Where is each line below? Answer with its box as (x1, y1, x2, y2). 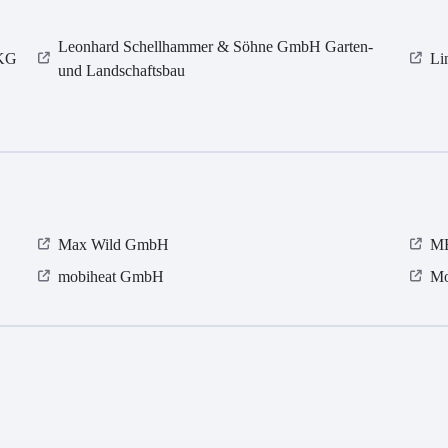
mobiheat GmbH (58, 268, 165, 286)
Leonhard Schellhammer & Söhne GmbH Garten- (58, 38, 374, 56)
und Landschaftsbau (58, 62, 186, 80)
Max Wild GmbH (58, 236, 170, 254)
